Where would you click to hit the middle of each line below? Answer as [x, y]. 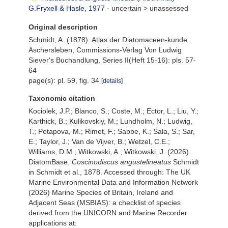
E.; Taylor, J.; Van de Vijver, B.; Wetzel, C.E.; [99, 141]
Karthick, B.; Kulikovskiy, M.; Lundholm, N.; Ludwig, [110, 121]
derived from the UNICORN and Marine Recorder [108, 213]
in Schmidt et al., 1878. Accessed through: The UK [109, 172]
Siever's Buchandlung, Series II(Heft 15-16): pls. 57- [112, 60]
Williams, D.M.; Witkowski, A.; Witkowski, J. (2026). [110, 152]
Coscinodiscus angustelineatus [121, 162]
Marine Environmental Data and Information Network [113, 182]
